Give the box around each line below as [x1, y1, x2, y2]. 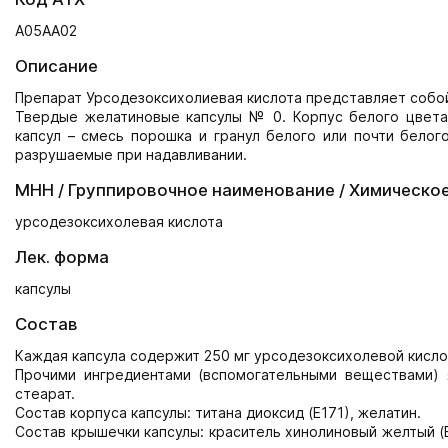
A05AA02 [15, 22, 77, 39]
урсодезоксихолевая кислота [15, 213, 223, 230]
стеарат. [15, 385, 75, 402]
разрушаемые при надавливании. [15, 146, 247, 163]
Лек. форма [15, 247, 109, 267]
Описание [15, 56, 98, 76]
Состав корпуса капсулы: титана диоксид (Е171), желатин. [15, 404, 421, 421]
